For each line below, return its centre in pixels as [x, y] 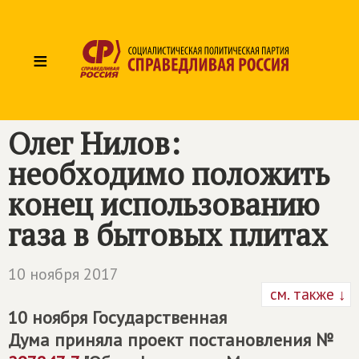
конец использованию [164, 204]
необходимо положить [169, 174]
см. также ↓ [306, 294]
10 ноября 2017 [63, 274]
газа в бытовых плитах [168, 235]
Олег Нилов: [94, 143]
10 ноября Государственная [117, 317]
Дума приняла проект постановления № [171, 340]
